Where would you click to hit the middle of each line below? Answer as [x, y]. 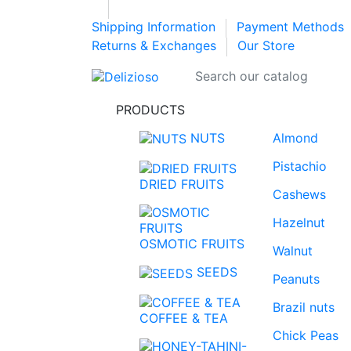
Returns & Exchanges [156, 46]
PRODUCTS [150, 109]
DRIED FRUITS [182, 184]
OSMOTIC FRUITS [192, 243]
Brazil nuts [304, 307]
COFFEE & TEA [184, 318]
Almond [295, 138]
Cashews [299, 194]
